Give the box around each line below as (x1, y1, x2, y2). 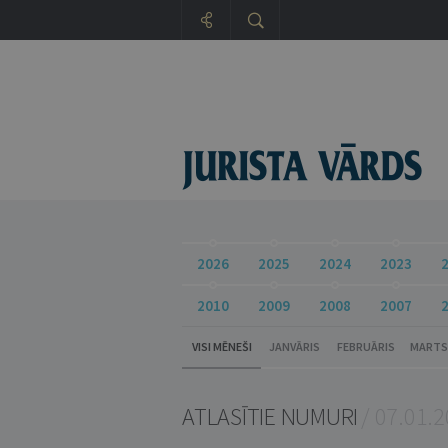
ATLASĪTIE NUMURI (182, 401, 358, 432)
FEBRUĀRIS (337, 339, 395, 354)
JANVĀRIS (269, 339, 320, 354)
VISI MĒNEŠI (191, 339, 252, 354)
